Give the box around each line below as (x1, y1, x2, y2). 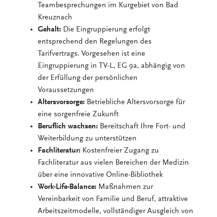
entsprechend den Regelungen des (38, 37, 152, 46)
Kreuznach (38, 13, 75, 21)
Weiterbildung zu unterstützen (38, 134, 137, 142)
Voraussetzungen (38, 86, 94, 94)
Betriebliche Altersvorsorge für (85, 98, 186, 106)
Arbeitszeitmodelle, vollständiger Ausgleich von (38, 207, 194, 215)
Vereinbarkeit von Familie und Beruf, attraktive (38, 195, 188, 203)
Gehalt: (38, 25, 62, 33)
